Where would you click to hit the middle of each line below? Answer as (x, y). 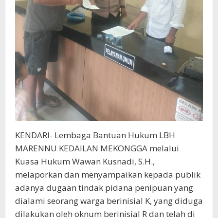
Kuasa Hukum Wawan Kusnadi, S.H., (85, 161)
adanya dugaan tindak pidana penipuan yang (104, 187)
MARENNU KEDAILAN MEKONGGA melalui (97, 148)
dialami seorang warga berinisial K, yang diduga (109, 200)
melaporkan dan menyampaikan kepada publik (108, 174)
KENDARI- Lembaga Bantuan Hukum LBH (95, 135)
